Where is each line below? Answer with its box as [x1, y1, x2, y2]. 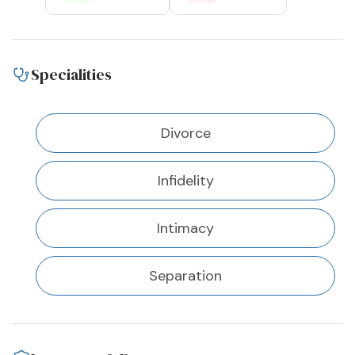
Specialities [31, 63, 112, 86]
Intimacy [157, 219, 214, 239]
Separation [149, 266, 222, 286]
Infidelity [157, 171, 214, 191]
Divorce [160, 124, 211, 143]
